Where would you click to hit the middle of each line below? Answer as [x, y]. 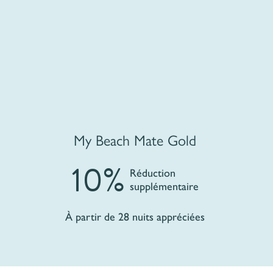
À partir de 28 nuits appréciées [135, 217]
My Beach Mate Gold [135, 139]
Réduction [153, 173]
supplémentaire [165, 187]
